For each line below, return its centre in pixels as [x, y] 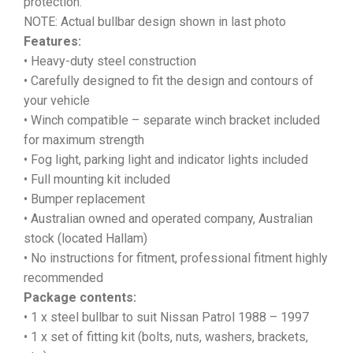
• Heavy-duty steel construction [110, 61]
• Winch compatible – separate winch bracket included [172, 120]
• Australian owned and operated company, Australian [168, 218]
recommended [65, 277]
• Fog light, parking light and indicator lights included [166, 159]
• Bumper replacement [84, 199]
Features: [52, 41]
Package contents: [80, 297]
